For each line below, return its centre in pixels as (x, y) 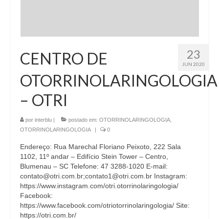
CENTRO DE (64, 58)
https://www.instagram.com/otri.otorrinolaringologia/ (99, 186)
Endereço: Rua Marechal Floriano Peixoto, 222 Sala (100, 146)
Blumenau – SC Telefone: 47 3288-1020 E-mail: (94, 166)
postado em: (83, 120)
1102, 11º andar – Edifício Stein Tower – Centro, (94, 156)
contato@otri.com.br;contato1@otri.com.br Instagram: (104, 176)
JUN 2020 (193, 64)
